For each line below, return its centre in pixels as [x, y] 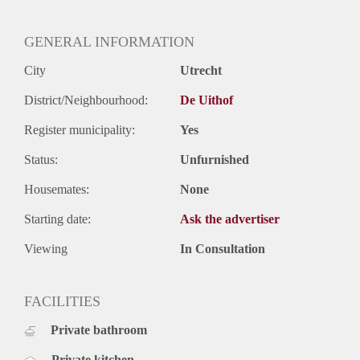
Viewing [46, 249]
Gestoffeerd [54, 31]
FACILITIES [62, 302]
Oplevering [53, 13]
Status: [41, 160]
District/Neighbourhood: [86, 100]
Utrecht [201, 71]
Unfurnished [215, 160]
